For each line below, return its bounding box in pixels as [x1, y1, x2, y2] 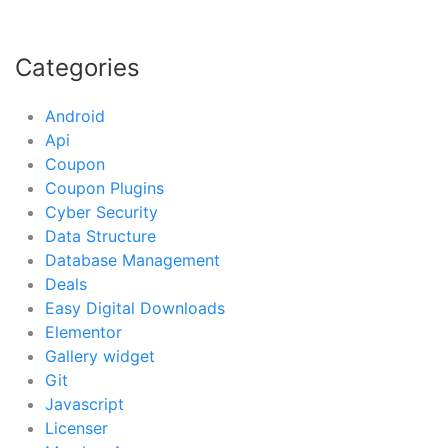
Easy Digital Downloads [45, 297, 225, 318]
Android [45, 105, 105, 126]
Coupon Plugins [45, 177, 164, 198]
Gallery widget [45, 345, 155, 366]
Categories [15, 52, 140, 82]
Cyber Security [45, 201, 158, 222]
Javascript [45, 393, 124, 414]
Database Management [45, 249, 220, 270]
